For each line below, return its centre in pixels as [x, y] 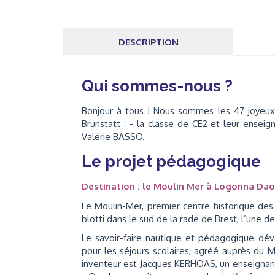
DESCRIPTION [148, 42]
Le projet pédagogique [171, 161]
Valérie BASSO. [113, 137]
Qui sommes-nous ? [157, 86]
